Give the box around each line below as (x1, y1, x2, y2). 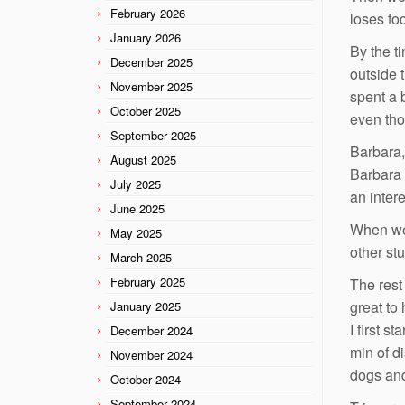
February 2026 (110, 4, 185, 22)
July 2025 (110, 174, 161, 193)
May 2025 (110, 223, 162, 241)
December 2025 (110, 52, 193, 71)
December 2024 (110, 321, 193, 339)
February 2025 (110, 272, 185, 290)
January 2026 (110, 28, 181, 46)
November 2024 (110, 345, 193, 363)
